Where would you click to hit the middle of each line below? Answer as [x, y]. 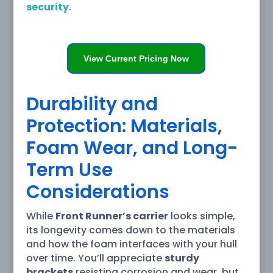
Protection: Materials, [124, 126]
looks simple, [201, 216]
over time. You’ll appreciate [95, 258]
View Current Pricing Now [136, 58]
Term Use [69, 170]
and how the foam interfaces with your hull [131, 244]
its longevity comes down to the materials [130, 230]
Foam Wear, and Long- [132, 148]
